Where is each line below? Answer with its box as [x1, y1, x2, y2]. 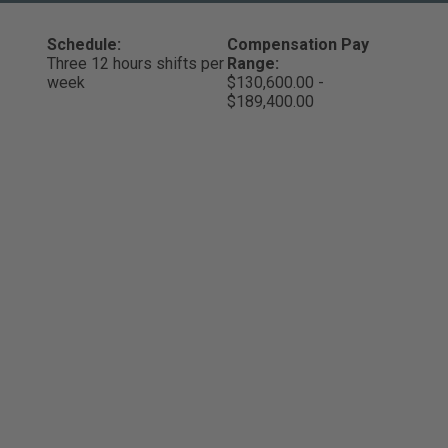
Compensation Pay [227, 35, 370, 54]
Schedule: [46, 35, 121, 54]
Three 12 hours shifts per [46, 54, 224, 73]
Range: [227, 54, 280, 73]
